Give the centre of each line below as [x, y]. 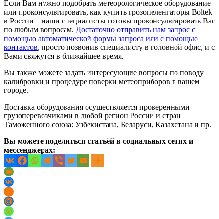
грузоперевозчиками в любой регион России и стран [92, 115]
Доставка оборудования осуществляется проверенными [97, 107]
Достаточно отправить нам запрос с [135, 29]
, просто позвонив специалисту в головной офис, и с [126, 47]
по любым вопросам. [40, 29]
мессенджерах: [30, 150]
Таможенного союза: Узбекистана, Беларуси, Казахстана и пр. [108, 124]
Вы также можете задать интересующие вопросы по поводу [104, 72]
